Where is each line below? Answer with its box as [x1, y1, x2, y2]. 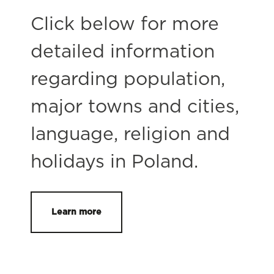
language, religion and [31, 125, 230, 144]
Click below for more [31, 15, 219, 34]
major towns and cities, [31, 97, 239, 116]
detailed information [31, 42, 215, 61]
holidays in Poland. [31, 152, 198, 171]
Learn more [51, 207, 102, 217]
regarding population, [31, 70, 225, 89]
